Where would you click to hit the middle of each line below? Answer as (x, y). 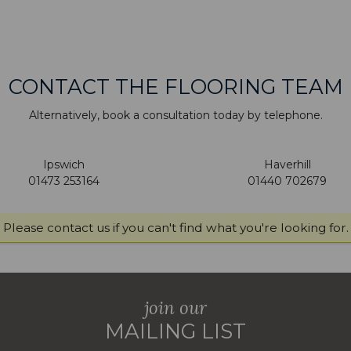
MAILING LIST (175, 331)
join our (175, 307)
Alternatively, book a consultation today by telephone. (175, 116)
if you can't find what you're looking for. (229, 227)
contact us (78, 227)
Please (25, 227)
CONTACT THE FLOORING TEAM (175, 87)
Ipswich (64, 165)
